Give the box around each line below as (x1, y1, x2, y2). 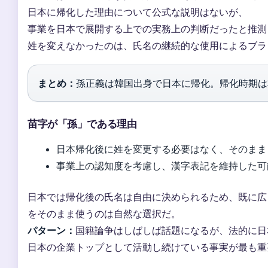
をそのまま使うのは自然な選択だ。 (28, 208, 181, 220)
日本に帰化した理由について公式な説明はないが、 (28, 6, 248, 19)
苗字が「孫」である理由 (28, 118, 137, 130)
